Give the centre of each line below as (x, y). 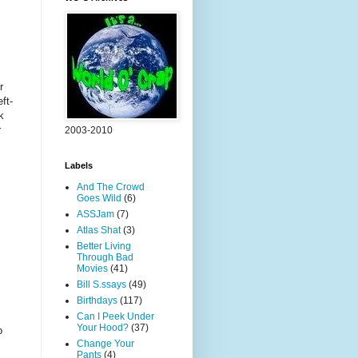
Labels (79, 165)
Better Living (104, 246)
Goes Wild (99, 198)
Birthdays (97, 300)
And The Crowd (111, 187)
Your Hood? (103, 328)
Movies (92, 268)
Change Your (105, 344)
